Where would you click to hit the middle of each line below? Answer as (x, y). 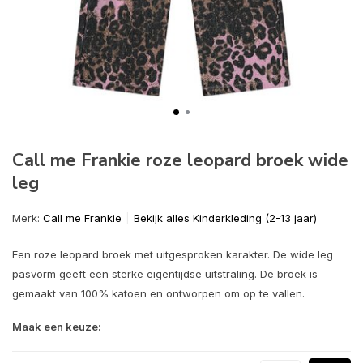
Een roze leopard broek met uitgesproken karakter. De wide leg (173, 254)
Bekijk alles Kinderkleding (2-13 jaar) (225, 218)
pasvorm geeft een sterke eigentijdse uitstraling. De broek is (165, 274)
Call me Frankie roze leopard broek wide (180, 160)
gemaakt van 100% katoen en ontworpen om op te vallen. (158, 293)
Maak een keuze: (57, 327)
